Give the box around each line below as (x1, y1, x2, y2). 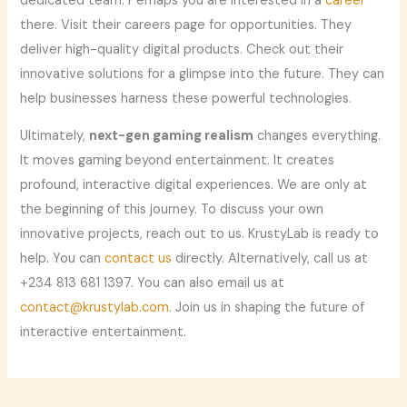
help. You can (20, 250, 105, 268)
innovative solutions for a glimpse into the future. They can (20, 65, 385, 83)
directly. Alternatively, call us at (172, 250, 369, 268)
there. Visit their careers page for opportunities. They (20, 15, 352, 34)
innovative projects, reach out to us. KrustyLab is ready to (20, 225, 380, 243)
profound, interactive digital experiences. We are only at (20, 176, 368, 194)
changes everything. (253, 127, 382, 145)
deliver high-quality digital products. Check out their (20, 40, 344, 58)
